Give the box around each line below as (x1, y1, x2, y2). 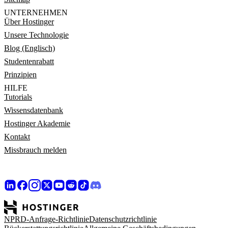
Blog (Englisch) (4, 44, 55, 52)
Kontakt (4, 132, 30, 141)
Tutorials (4, 93, 32, 101)
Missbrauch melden (4, 146, 67, 154)
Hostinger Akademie (4, 119, 70, 128)
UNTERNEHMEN (4, 8, 68, 17)
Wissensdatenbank (4, 106, 63, 115)
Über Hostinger (4, 17, 54, 26)
